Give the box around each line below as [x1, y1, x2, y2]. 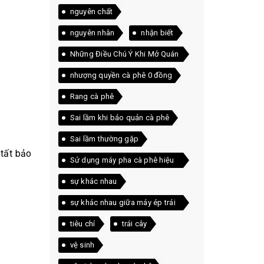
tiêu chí [70, 219, 95, 228]
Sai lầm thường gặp [70, 134, 138, 143]
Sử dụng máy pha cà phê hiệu [70, 156, 174, 164]
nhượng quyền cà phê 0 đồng [70, 71, 172, 80]
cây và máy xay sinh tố [70, 213, 147, 222]
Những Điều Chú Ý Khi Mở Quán [70, 49, 179, 58]
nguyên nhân [70, 28, 115, 37]
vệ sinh [70, 240, 95, 249]
